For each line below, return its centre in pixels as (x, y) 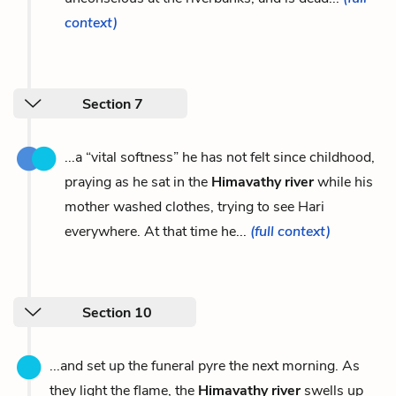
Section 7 (113, 104)
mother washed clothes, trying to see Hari (194, 206)
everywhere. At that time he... (157, 231)
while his (343, 182)
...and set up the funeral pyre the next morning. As (205, 366)
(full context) (290, 231)
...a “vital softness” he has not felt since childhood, (220, 157)
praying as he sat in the (138, 182)
